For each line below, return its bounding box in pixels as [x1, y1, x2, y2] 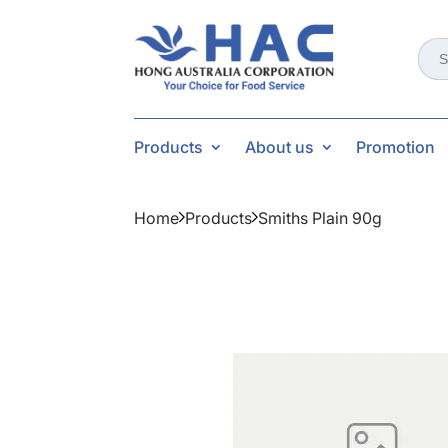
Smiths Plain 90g [258, 207, 383, 228]
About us [245, 136, 315, 157]
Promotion [356, 136, 436, 157]
